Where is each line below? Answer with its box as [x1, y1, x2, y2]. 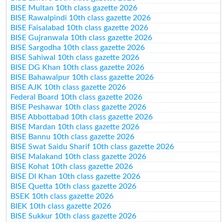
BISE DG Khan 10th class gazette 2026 [10, 63, 145, 71]
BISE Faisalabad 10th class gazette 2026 [10, 23, 149, 32]
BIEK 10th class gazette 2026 [10, 202, 111, 210]
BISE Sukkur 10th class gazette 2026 [10, 212, 137, 220]
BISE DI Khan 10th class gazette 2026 [10, 172, 141, 180]
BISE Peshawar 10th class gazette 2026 [10, 103, 147, 111]
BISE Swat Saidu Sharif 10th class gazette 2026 [10, 142, 174, 151]
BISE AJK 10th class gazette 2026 [10, 83, 126, 91]
